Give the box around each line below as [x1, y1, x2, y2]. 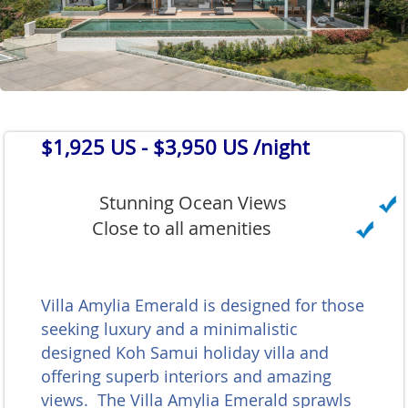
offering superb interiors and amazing [41, 365, 331, 388]
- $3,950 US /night [136, 133, 310, 160]
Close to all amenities [91, 215, 271, 240]
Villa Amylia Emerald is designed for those [41, 294, 364, 317]
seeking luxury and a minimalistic [41, 318, 298, 341]
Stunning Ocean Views [98, 189, 287, 215]
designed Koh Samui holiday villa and [41, 342, 329, 364]
